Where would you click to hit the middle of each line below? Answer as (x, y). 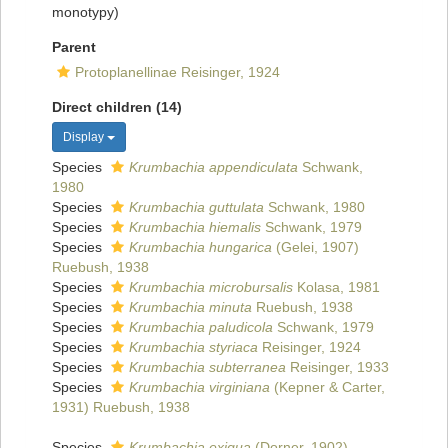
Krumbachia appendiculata (213, 167)
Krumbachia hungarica (200, 247)
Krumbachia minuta (190, 307)
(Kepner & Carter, (327, 387)
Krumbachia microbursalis (211, 287)
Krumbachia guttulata (196, 207)
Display (85, 137)
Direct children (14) (117, 107)
